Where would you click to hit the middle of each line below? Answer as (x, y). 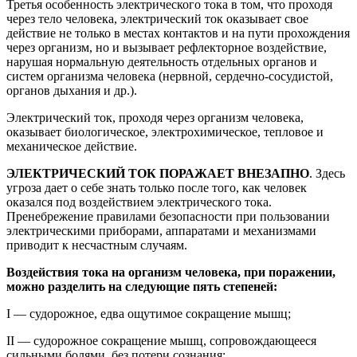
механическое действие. (72, 146)
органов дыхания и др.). (72, 90)
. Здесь (327, 173)
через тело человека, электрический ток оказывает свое (157, 18)
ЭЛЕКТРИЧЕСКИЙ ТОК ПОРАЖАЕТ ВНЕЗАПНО (158, 173)
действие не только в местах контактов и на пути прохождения (178, 33)
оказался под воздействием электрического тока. (139, 202)
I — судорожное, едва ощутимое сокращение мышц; (149, 313)
